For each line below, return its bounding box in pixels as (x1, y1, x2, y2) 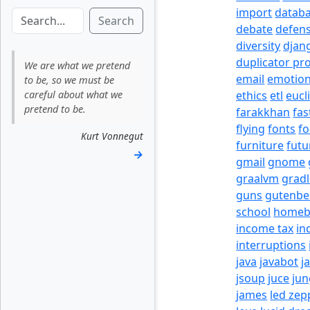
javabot (259, 254, 299, 269)
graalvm (236, 171, 280, 186)
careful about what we (24, 87, 123, 101)
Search (98, 13, 134, 28)
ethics (236, 88, 268, 103)
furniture (236, 138, 284, 153)
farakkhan (236, 104, 291, 120)
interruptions (236, 237, 307, 253)
